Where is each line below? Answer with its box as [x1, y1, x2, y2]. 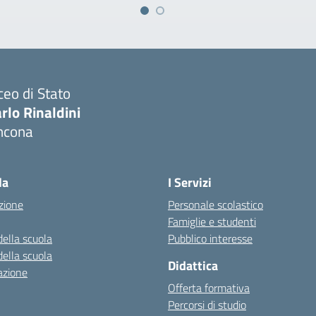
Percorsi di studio [168, 296, 246, 313]
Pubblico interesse [168, 230, 253, 247]
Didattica [168, 256, 218, 275]
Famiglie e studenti [168, 213, 256, 230]
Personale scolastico [168, 196, 263, 213]
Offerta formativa [168, 279, 250, 296]
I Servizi [168, 173, 212, 192]
